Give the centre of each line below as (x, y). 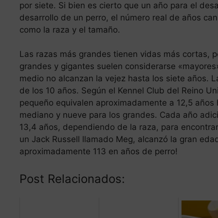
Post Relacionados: (72, 179)
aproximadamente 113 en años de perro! (99, 152)
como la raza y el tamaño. (70, 29)
